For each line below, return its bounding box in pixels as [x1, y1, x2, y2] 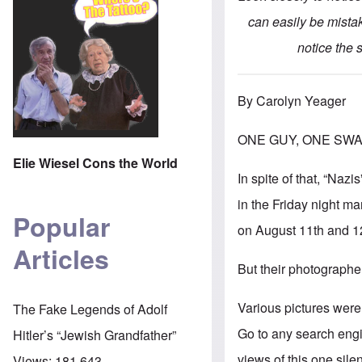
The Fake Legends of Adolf [13, 299, 167, 318]
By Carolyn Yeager [238, 91, 347, 111]
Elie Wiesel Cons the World [13, 153, 178, 172]
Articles [13, 240, 109, 278]
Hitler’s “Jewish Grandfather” [13, 325, 176, 344]
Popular [13, 208, 110, 246]
